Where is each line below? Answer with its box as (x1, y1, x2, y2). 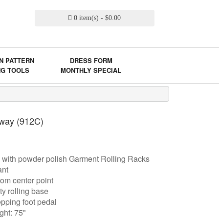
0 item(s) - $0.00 (74, 14, 121, 22)
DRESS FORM (69, 56, 112, 65)
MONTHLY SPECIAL (61, 66, 122, 75)
